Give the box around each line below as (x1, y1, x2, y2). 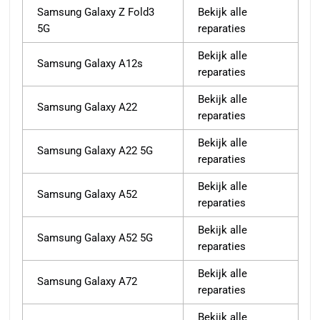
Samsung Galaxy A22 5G (37, 144, 153, 158)
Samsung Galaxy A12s (37, 57, 143, 71)
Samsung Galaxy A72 (37, 275, 137, 289)
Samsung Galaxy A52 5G (37, 231, 153, 245)
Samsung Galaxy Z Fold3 (37, 6, 154, 19)
